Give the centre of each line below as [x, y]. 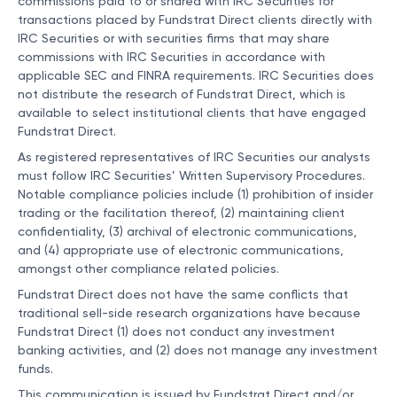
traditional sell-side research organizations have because [189, 313]
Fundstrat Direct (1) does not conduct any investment [176, 332]
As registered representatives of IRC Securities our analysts [194, 157]
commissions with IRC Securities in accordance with [171, 57]
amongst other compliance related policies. [148, 269]
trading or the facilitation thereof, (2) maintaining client [181, 213]
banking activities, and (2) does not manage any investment [198, 350]
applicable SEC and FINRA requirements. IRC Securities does [196, 76]
